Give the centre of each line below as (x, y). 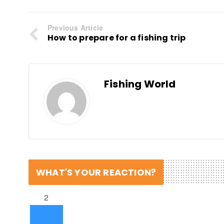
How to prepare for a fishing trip (117, 37)
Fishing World (140, 84)
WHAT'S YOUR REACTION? (96, 172)
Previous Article (75, 27)
